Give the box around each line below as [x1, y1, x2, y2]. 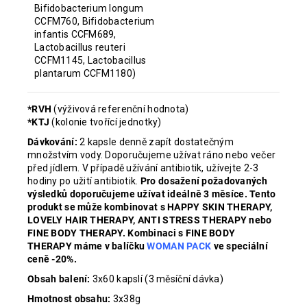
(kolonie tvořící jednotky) [49, 116, 162, 127]
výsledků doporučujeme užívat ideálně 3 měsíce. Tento [27, 188, 276, 199]
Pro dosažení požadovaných [140, 175, 267, 186]
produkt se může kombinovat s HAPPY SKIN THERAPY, [27, 201, 273, 212]
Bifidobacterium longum [34, 3, 144, 14]
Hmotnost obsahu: [27, 293, 111, 304]
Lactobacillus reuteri [34, 42, 125, 53]
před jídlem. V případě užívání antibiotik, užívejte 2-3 [27, 162, 259, 173]
